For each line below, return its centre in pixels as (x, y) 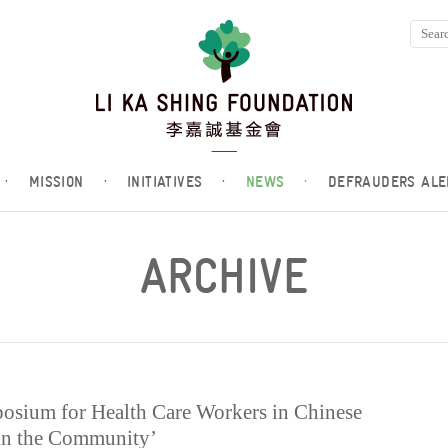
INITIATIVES (165, 182)
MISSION (56, 182)
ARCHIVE (224, 277)
